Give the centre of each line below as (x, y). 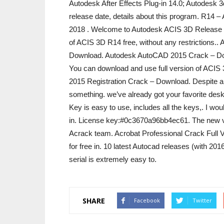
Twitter (202, 200)
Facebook (147, 200)
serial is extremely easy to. (113, 159)
